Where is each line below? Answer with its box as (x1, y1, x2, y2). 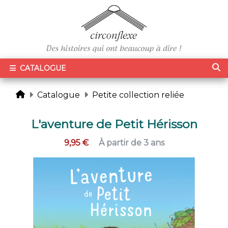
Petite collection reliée (92, 90, 184, 100)
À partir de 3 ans (98, 138, 164, 148)
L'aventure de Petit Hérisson (31, 117, 197, 131)
